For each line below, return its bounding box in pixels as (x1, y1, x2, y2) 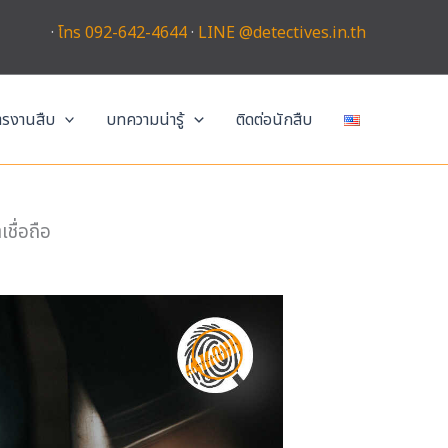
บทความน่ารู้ (106, 107, 185, 132)
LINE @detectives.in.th (198, 21, 366, 45)
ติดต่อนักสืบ (236, 107, 312, 132)
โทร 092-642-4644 (58, 21, 187, 45)
